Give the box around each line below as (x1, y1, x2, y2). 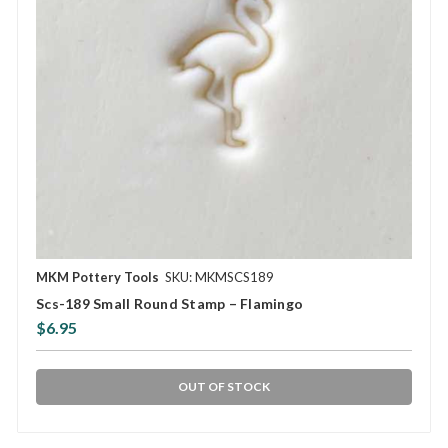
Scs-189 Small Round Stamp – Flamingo (36, 295, 303, 313)
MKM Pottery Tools (36, 269, 159, 286)
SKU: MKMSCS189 (165, 269, 274, 286)
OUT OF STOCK (178, 379, 270, 395)
